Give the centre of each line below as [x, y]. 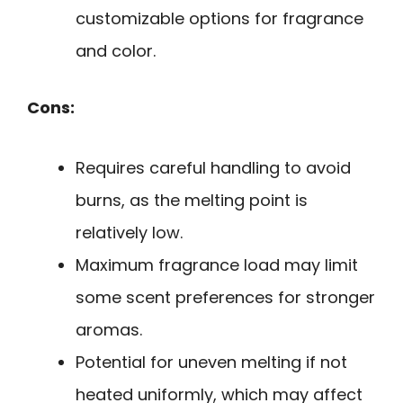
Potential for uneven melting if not [211, 362]
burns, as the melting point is [192, 200]
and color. [116, 51]
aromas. [109, 329]
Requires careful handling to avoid [213, 167]
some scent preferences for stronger [225, 297]
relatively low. [129, 232]
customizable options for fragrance [219, 19]
